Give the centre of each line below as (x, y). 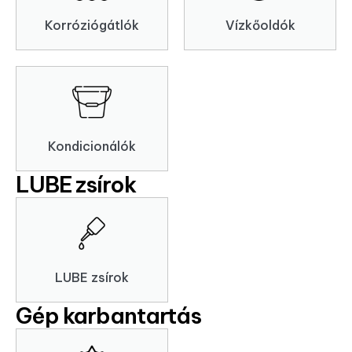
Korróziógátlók (92, 26)
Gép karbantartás (109, 316)
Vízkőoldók (260, 26)
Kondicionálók (92, 147)
